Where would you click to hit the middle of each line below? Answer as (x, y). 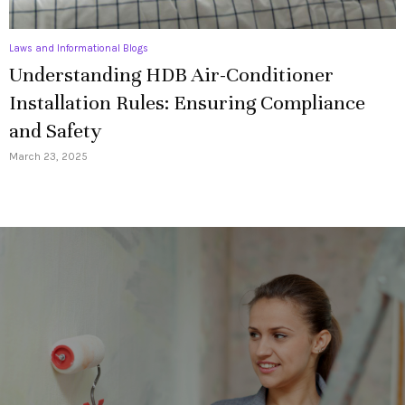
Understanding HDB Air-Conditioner (171, 75)
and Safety (55, 131)
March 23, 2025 (48, 157)
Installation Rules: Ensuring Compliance (187, 103)
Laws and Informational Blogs (79, 49)
